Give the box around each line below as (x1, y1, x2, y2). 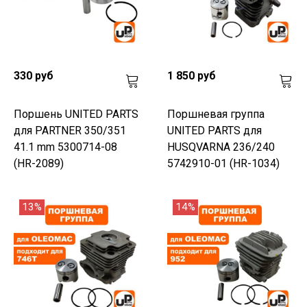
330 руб (14, 69, 53, 82)
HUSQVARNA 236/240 (167, 140, 275, 153)
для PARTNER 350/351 (14, 123, 126, 137)
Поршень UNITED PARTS (14, 107, 138, 121)
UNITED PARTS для (167, 123, 262, 137)
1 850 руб (167, 69, 216, 82)
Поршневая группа (167, 107, 265, 121)
